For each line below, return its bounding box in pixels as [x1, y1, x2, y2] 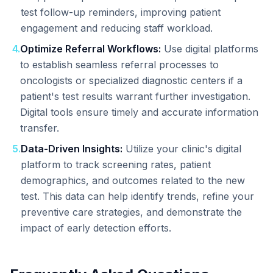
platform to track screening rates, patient [21, 158, 211, 171]
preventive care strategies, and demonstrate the [21, 206, 242, 218]
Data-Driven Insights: [21, 143, 122, 155]
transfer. [20, 122, 59, 134]
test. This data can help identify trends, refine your [21, 190, 254, 202]
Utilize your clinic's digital [122, 143, 241, 155]
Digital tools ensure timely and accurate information [20, 106, 258, 118]
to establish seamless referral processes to [20, 58, 219, 71]
